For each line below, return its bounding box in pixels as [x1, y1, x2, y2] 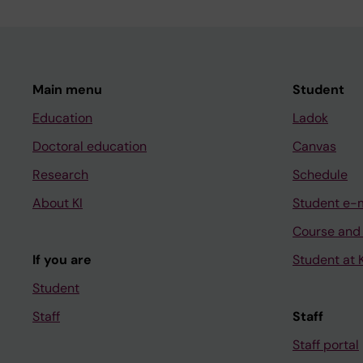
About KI [32, 194, 83, 212]
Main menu [32, 81, 102, 99]
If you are [32, 251, 92, 269]
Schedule [293, 166, 348, 184]
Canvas [293, 138, 336, 156]
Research [32, 166, 88, 184]
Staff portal [293, 336, 359, 354]
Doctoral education [32, 138, 147, 156]
